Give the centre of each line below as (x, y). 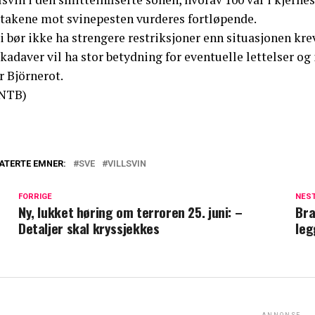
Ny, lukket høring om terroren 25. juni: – (130, 212)
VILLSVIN (127, 163)
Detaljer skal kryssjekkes (89, 228)
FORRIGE (35, 196)
